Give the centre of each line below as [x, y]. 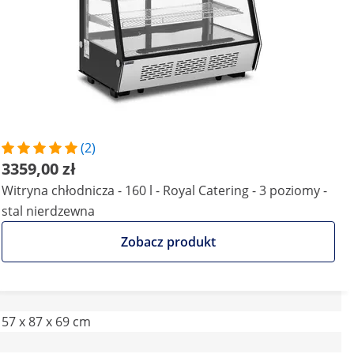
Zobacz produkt [168, 242]
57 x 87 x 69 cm [46, 322]
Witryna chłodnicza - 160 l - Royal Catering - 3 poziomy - [164, 190]
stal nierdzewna [48, 211]
